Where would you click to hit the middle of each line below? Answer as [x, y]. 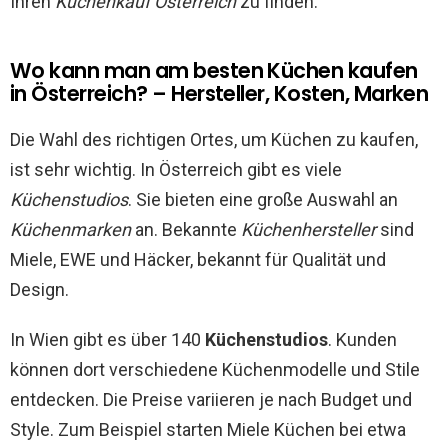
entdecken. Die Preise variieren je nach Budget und [211, 400]
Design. [39, 290]
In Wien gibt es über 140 [107, 340]
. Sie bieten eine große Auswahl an [263, 200]
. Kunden [362, 340]
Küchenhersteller [308, 230]
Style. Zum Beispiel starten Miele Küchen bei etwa [208, 430]
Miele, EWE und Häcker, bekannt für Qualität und [198, 260]
